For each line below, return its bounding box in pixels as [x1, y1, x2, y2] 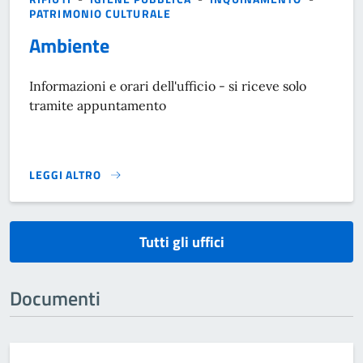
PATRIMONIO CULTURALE [29, 5, 171, 23]
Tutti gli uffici [139, 230, 224, 253]
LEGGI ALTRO [29, 165, 101, 183]
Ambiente [29, 31, 109, 61]
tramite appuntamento [29, 97, 166, 114]
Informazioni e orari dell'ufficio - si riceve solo [29, 78, 306, 95]
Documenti [10, 283, 100, 313]
